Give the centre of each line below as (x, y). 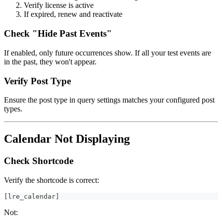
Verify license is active (59, 5)
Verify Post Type (37, 81)
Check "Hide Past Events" (58, 34)
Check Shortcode (39, 161)
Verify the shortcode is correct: (52, 180)
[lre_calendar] (32, 196)
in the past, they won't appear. (50, 61)
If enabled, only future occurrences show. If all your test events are (108, 53)
